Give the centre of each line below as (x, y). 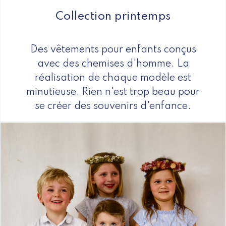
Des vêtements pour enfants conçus (113, 50)
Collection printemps (113, 16)
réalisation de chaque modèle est (113, 78)
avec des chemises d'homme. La (113, 64)
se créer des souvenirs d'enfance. (113, 106)
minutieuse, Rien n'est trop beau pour (113, 92)
